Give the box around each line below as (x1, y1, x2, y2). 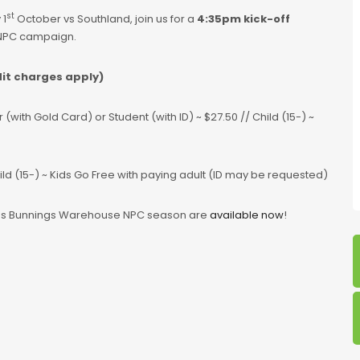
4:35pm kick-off (197, 10, 290, 27)
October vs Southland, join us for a (14, 10, 197, 27)
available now (210, 207, 284, 223)
